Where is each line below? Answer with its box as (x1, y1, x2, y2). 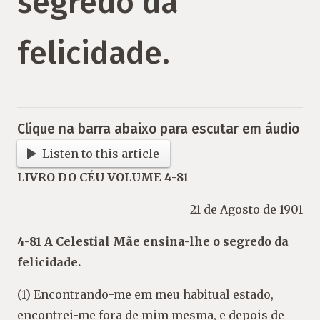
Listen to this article (42, 146, 160, 161)
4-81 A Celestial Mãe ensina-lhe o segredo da (17, 234, 289, 249)
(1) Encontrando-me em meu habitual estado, (17, 287, 274, 302)
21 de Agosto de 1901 (190, 202, 303, 217)
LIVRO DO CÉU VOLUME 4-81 (17, 170, 189, 185)
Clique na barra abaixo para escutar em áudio (17, 120, 299, 137)
